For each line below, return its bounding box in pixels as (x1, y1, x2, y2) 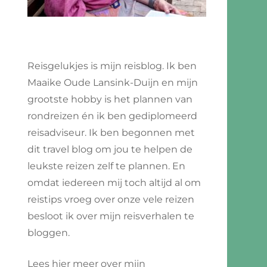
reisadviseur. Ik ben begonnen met (27, 126, 195, 138)
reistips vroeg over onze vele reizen (27, 193, 194, 205)
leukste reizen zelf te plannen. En (27, 160, 185, 172)
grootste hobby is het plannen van (27, 93, 193, 105)
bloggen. (27, 226, 70, 238)
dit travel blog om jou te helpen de (27, 143, 193, 155)
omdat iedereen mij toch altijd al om (27, 176, 201, 188)
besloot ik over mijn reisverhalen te (27, 210, 194, 222)
